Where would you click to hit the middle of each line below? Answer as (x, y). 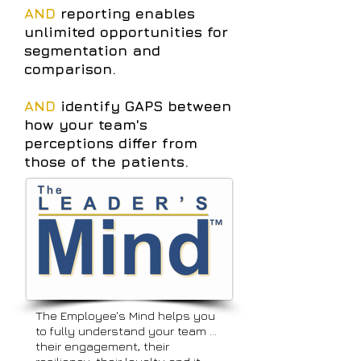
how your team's (86, 124)
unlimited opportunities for (126, 32)
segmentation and (92, 50)
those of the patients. (106, 162)
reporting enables (125, 13)
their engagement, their (102, 346)
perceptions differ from (111, 143)
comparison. (70, 69)
